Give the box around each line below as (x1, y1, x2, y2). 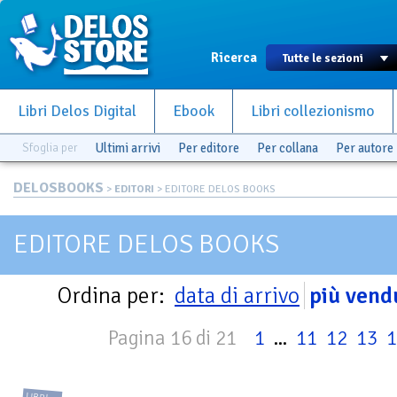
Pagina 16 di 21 (108, 326, 237, 351)
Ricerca (211, 50, 257, 66)
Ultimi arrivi (95, 140, 160, 156)
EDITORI (114, 183, 154, 196)
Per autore (336, 140, 393, 156)
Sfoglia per (22, 140, 77, 155)
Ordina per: (58, 282, 170, 309)
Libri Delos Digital (18, 102, 136, 121)
